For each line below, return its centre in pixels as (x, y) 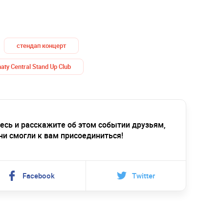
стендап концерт (41, 45)
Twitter (144, 175)
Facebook (39, 175)
